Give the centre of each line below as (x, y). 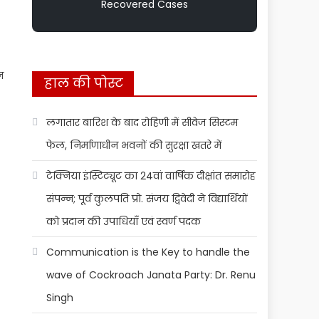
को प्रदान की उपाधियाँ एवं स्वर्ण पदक (124, 221)
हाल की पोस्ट (84, 83)
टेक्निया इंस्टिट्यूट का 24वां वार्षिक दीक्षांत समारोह (151, 176)
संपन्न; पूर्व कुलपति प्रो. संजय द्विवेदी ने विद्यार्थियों (147, 199)
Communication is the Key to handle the (148, 252)
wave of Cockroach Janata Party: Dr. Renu (151, 275)
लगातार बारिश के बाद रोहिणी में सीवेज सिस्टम (142, 122)
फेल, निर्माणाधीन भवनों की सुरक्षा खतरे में (134, 145)
